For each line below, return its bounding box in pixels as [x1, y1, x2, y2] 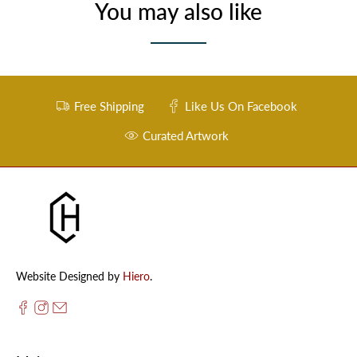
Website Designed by [16, 269, 123, 284]
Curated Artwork [143, 128, 229, 143]
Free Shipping [74, 99, 145, 114]
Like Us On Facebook [184, 99, 297, 114]
